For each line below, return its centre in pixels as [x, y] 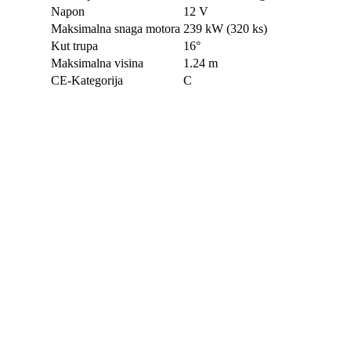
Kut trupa [74, 45]
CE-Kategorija [87, 80]
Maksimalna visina [97, 63]
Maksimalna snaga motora [115, 28]
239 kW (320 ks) [225, 28]
